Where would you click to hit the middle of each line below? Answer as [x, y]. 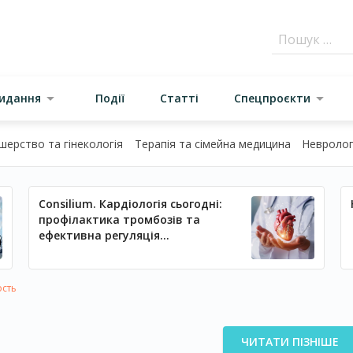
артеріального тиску [98, 251]
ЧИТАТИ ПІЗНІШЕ [290, 342]
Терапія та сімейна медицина [212, 144]
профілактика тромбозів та [119, 219]
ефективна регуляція [99, 235]
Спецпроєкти [272, 98]
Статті [179, 98]
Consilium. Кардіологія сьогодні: [130, 204]
